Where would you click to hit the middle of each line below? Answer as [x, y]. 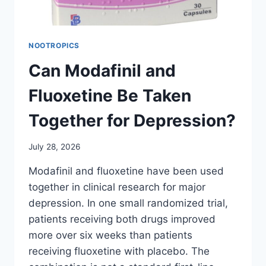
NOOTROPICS [54, 45]
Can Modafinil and [102, 70]
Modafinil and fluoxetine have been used [126, 171]
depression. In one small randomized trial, [128, 203]
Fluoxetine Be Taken [110, 95]
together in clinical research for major [117, 187]
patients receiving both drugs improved [122, 219]
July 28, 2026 [54, 147]
